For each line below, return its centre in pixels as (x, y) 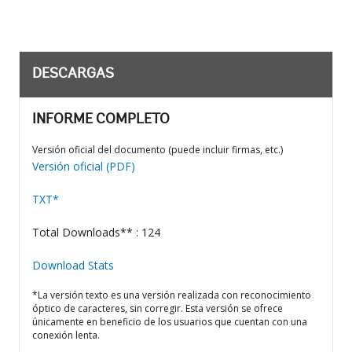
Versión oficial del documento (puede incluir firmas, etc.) (158, 150)
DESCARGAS (73, 75)
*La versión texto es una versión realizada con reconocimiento (172, 295)
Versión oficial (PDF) (84, 166)
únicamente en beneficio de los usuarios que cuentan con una (170, 322)
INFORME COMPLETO (101, 120)
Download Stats (73, 265)
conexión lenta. (66, 335)
